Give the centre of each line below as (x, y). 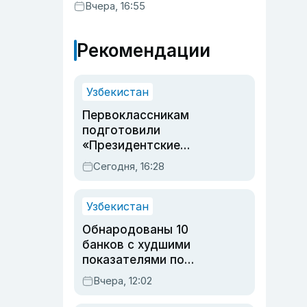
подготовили (121, 130)
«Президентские (131, 145)
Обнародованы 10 (135, 230)
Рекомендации (144, 50)
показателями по (133, 260)
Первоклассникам (136, 115)
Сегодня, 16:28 (129, 166)
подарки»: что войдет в (153, 160)
